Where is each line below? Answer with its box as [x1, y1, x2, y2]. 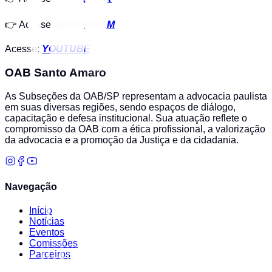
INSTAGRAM [56, 19, 115, 30]
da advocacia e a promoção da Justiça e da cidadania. [5, 134, 239, 145]
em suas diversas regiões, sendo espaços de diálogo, [5, 101, 236, 112]
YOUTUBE [42, 44, 90, 55]
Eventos [29, 227, 64, 238]
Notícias [29, 216, 64, 227]
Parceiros [29, 249, 70, 260]
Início [29, 205, 52, 216]
